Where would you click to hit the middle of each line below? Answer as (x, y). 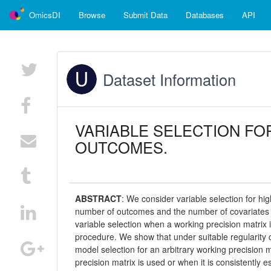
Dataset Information (170, 79)
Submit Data (145, 15)
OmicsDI (45, 15)
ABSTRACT (99, 198)
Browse (92, 15)
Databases (205, 15)
